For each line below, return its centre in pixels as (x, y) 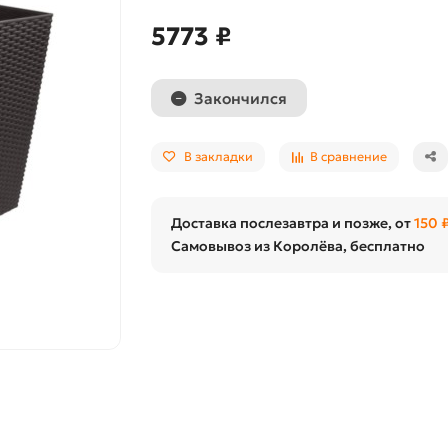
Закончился (240, 98)
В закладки (218, 156)
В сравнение (348, 156)
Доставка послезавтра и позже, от (292, 223)
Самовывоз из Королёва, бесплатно (297, 246)
